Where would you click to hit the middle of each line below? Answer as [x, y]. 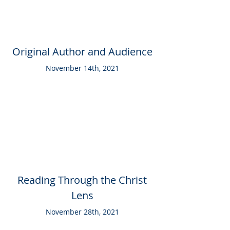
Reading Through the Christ [82, 180]
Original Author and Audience [82, 52]
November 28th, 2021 [82, 212]
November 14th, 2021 [82, 68]
